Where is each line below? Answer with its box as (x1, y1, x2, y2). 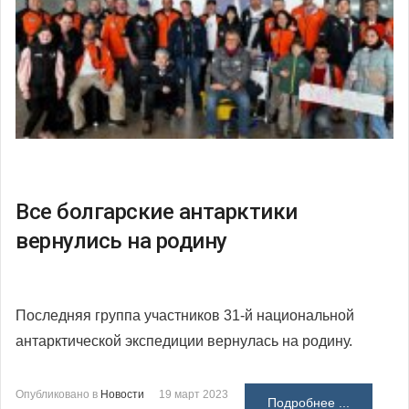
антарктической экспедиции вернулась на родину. (16, 332, 352, 349)
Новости (100, 387, 144, 401)
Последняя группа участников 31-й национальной (16, 307, 354, 323)
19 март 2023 (159, 387, 228, 401)
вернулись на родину (16, 227, 227, 254)
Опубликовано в (16, 387, 98, 401)
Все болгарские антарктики (16, 198, 298, 225)
